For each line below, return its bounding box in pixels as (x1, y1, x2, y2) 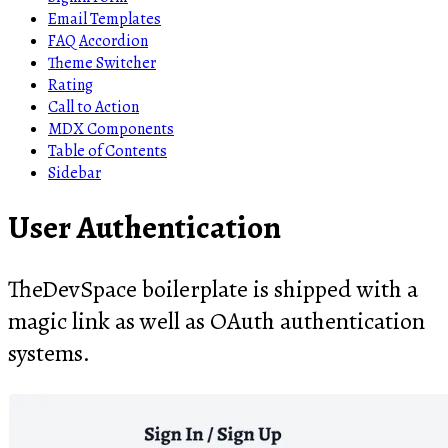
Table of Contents (48, 139, 167, 162)
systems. (8, 337, 90, 370)
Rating (48, 73, 93, 96)
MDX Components (48, 117, 174, 140)
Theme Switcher (48, 51, 156, 74)
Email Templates (48, 7, 161, 30)
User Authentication (8, 205, 281, 250)
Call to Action (48, 95, 139, 118)
